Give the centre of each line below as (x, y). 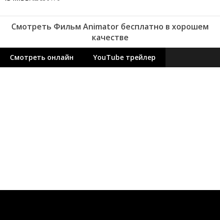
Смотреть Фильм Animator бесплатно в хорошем (110, 27)
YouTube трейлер (124, 57)
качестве (110, 37)
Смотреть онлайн (42, 57)
